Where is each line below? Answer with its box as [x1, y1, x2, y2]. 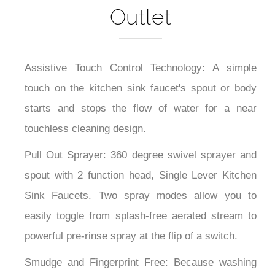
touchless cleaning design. [25, 123, 146, 135]
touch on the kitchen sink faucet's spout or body [25, 82, 257, 95]
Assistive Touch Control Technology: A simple [25, 62, 257, 74]
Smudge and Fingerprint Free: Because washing [25, 257, 257, 269]
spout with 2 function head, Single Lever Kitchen [25, 169, 257, 182]
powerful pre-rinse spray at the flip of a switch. [25, 230, 238, 242]
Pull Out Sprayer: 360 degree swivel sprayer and [25, 149, 257, 161]
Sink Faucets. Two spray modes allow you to [25, 190, 257, 202]
